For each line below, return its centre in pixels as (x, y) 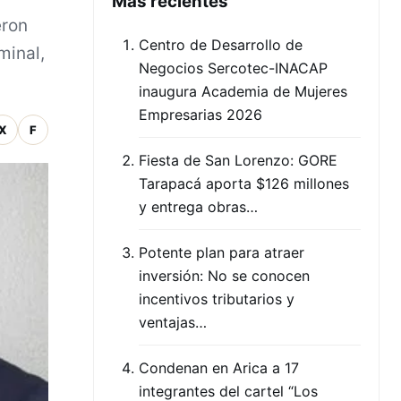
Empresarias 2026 (200, 115)
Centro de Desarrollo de (221, 45)
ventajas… (173, 322)
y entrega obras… (198, 207)
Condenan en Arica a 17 (219, 368)
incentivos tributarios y (217, 299)
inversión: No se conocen (224, 276)
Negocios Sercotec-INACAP (233, 68)
